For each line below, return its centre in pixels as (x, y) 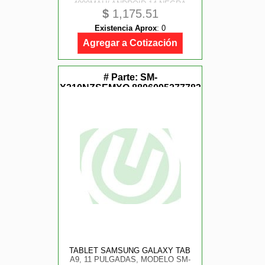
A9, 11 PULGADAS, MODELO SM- (130, 259)
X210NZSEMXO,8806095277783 (130, 88)
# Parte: (122, 77)
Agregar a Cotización (130, 43)
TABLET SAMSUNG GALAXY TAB (130, 251)
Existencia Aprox (126, 28)
